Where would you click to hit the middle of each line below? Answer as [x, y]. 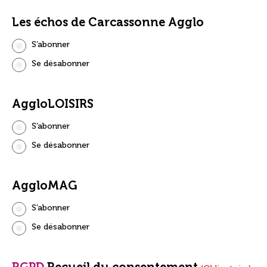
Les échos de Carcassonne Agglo [108, 22]
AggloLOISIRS [53, 103]
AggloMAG [44, 185]
